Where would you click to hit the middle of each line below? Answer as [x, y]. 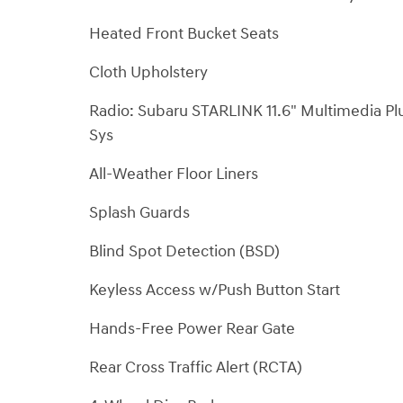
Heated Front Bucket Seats [184, 33]
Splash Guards [139, 212]
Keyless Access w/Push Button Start [215, 290]
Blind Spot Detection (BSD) [184, 251]
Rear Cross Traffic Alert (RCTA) [196, 367]
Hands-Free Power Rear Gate [192, 328]
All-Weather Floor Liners [174, 174]
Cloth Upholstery [148, 72]
